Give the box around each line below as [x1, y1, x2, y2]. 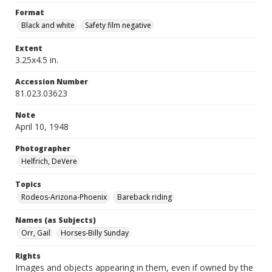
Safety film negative [85, 20, 151, 30]
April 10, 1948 [15, 121, 69, 132]
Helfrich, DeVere [21, 156, 77, 166]
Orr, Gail [21, 228, 50, 238]
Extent [15, 43, 42, 53]
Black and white [21, 20, 75, 30]
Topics [15, 179, 41, 189]
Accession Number [15, 76, 88, 87]
